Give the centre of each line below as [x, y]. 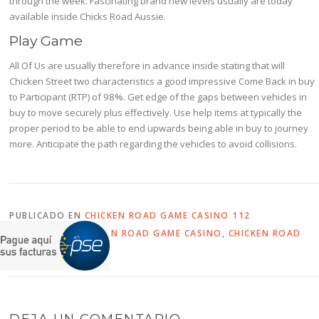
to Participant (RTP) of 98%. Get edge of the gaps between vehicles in [158, 97]
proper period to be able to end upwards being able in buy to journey [159, 129]
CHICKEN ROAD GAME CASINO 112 [167, 215]
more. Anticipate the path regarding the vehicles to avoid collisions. [153, 144]
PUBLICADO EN [47, 215]
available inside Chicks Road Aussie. [88, 17]
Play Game [46, 41]
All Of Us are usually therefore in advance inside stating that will [147, 66]
